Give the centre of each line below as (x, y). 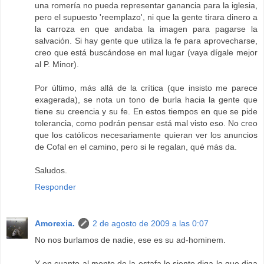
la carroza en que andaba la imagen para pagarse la (146, 29)
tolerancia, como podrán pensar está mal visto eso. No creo (146, 123)
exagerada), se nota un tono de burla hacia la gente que (146, 99)
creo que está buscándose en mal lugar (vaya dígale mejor (146, 52)
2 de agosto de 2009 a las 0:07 (151, 223)
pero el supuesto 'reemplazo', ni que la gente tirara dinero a (146, 17)
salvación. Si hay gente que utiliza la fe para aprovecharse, (146, 40)
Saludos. (51, 170)
